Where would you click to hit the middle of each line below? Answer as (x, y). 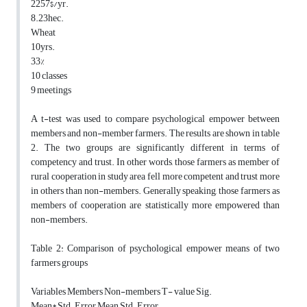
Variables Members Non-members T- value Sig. (121, 292)
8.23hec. (47, 19)
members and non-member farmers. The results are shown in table (155, 134)
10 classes (49, 76)
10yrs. (43, 47)
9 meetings (51, 90)
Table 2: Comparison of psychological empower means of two (155, 249)
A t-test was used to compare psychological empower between (155, 119)
